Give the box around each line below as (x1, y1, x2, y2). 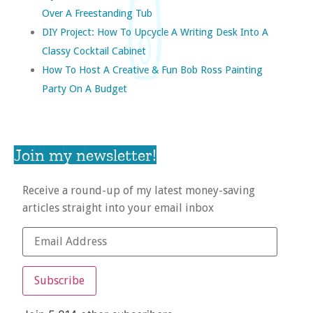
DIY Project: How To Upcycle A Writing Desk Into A (42, 26, 268, 38)
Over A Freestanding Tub (42, 7, 152, 20)
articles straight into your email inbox (22, 201, 214, 215)
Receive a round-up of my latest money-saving (22, 184, 255, 198)
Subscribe (34, 274, 85, 288)
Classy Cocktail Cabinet (42, 45, 146, 57)
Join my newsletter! (14, 145, 156, 166)
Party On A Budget (42, 82, 127, 95)
